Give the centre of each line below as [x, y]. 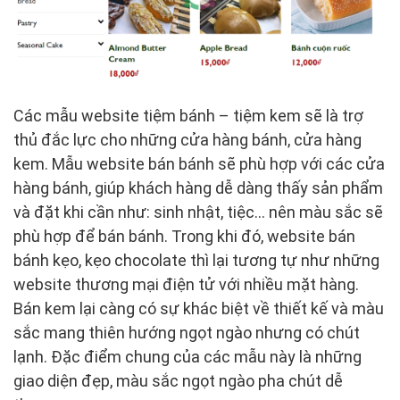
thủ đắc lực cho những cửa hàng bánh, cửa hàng [187, 140]
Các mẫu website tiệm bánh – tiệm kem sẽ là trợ [188, 116]
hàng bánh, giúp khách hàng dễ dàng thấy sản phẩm [198, 188]
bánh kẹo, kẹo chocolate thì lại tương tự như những [196, 261]
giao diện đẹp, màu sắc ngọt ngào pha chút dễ [178, 381]
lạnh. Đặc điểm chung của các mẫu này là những [187, 357]
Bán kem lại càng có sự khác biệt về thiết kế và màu [199, 309]
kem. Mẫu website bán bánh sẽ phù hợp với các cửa [199, 164]
